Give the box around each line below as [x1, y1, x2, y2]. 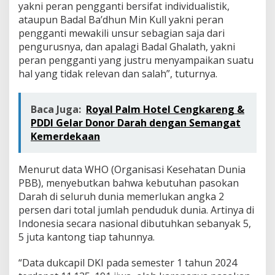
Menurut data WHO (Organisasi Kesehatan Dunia [18, 162, 246, 176]
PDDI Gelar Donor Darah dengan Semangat [31, 115, 241, 130]
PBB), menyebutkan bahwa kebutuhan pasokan [18, 176, 239, 190]
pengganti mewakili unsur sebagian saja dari [18, 26, 225, 40]
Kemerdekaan [31, 129, 100, 143]
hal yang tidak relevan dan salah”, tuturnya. [18, 66, 217, 80]
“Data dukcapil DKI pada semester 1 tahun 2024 [18, 255, 237, 269]
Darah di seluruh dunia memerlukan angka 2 [18, 189, 224, 203]
